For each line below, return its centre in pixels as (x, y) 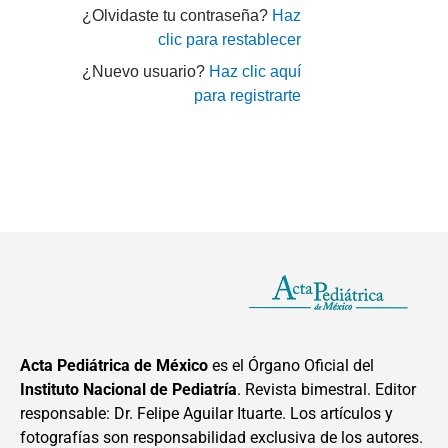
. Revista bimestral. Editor (326, 389)
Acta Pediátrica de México (114, 365)
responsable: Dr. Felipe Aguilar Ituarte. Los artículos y (206, 413)
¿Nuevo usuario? (146, 72)
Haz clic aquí (255, 72)
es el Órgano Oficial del (291, 365)
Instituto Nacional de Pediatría (128, 389)
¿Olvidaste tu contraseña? (177, 16)
